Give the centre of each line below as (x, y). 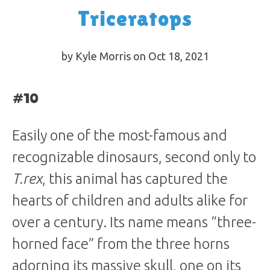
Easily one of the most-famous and (120, 135)
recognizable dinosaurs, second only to (134, 157)
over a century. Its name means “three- (134, 222)
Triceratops (135, 18)
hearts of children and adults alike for (130, 200)
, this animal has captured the (135, 179)
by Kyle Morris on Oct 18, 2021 (135, 56)
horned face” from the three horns (121, 244)
